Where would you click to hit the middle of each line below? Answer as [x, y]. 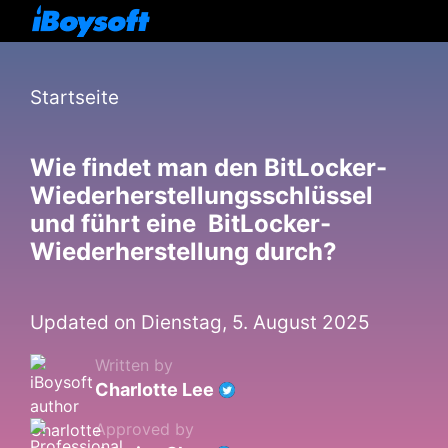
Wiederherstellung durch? [183, 251]
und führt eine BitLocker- [180, 223]
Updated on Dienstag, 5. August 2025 [200, 322]
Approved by [144, 429]
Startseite [74, 97]
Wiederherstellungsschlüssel [201, 195]
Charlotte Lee [154, 389]
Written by [134, 365]
